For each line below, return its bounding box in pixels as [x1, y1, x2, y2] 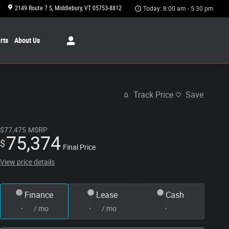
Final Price [63, 143, 96, 151]
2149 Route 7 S [15, 5, 52, 12]
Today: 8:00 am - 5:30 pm [143, 5, 214, 12]
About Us [14, 36, 40, 44]
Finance [24, 190, 53, 200]
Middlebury [55, 5, 82, 12]
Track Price [133, 90, 173, 100]
